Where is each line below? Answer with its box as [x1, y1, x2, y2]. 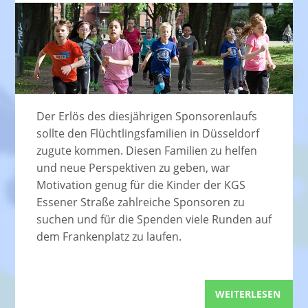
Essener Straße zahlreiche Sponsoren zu [36, 194, 245, 210]
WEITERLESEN [214, 287, 280, 300]
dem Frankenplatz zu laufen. [36, 228, 181, 244]
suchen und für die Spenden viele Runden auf [36, 211, 272, 227]
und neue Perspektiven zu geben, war [36, 159, 230, 175]
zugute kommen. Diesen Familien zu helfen [36, 142, 257, 158]
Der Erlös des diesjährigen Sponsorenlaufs [36, 108, 257, 124]
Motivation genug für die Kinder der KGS [36, 177, 245, 192]
